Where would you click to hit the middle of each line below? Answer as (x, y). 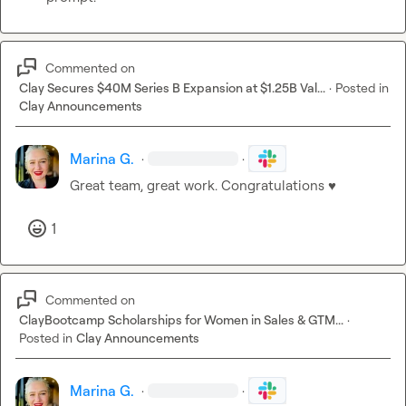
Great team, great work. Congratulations (199, 186)
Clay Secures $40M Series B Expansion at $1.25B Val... (172, 88)
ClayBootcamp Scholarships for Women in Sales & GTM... (181, 320)
